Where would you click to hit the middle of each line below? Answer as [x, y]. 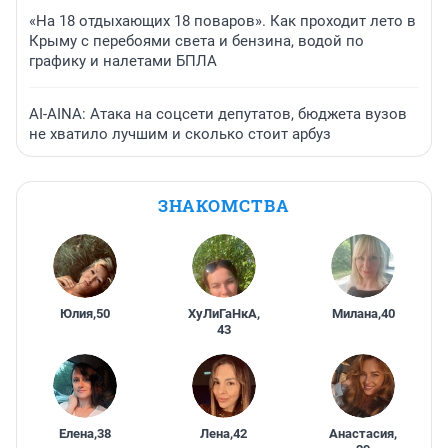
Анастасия [362, 433]
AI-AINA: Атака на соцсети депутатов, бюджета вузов [218, 113]
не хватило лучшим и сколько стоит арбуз [180, 133]
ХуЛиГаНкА [222, 313]
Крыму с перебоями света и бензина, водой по [196, 40]
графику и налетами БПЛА [123, 60]
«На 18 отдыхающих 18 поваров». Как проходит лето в [222, 20]
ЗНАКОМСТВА [224, 205]
